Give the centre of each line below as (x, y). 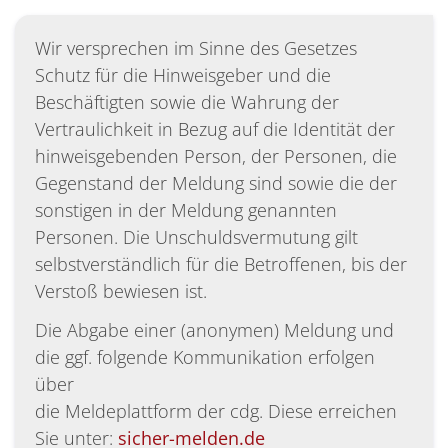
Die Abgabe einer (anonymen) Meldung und (214, 330)
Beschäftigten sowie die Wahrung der (187, 102)
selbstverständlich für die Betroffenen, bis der (221, 264)
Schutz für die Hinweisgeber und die (183, 75)
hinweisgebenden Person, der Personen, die (216, 156)
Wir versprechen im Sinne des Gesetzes (196, 48)
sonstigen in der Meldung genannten (186, 210)
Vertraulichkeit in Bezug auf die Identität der (215, 129)
